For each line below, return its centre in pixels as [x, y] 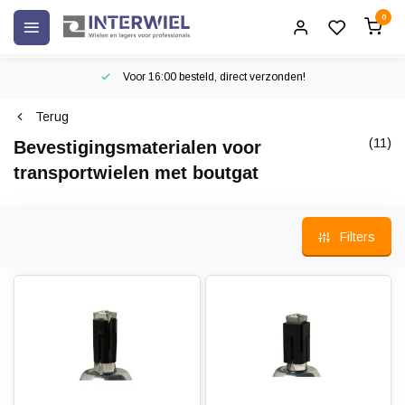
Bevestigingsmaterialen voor [137, 147]
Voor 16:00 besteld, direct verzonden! [212, 77]
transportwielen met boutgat [136, 173]
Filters [358, 236]
